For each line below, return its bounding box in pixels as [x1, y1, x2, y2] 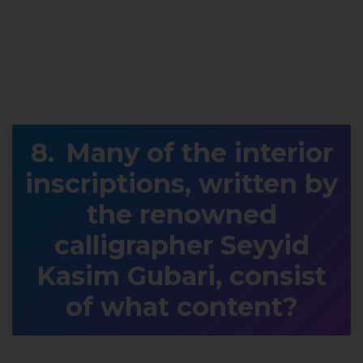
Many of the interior [65, 136, 333, 169]
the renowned [86, 198, 277, 230]
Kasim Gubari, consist [36, 259, 327, 292]
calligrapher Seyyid [53, 228, 310, 261]
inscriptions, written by [25, 167, 338, 199]
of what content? [65, 290, 298, 322]
